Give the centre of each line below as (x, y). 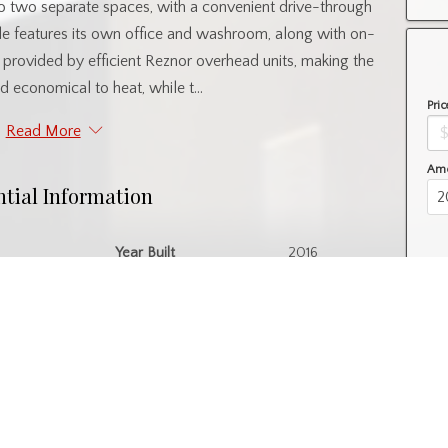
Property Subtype (145, 297)
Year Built (145, 252)
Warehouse (302, 297)
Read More (43, 130)
